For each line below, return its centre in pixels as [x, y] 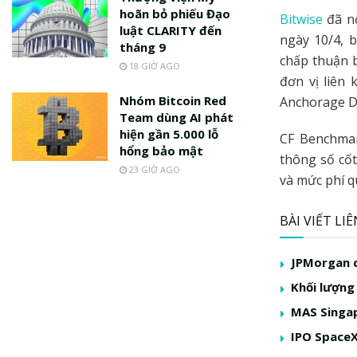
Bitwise [301, 20]
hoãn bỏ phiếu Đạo [175, 13]
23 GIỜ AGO [153, 169]
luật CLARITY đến [171, 30]
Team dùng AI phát [177, 117]
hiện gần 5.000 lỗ [169, 133]
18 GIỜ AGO [153, 65]
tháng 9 [143, 47]
